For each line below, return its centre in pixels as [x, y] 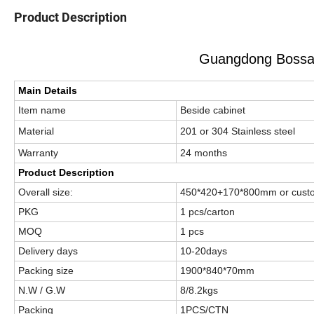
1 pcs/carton [207, 212]
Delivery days [48, 251]
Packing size [46, 271]
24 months [204, 153]
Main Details [48, 91]
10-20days [204, 251]
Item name [42, 110]
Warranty [38, 153]
